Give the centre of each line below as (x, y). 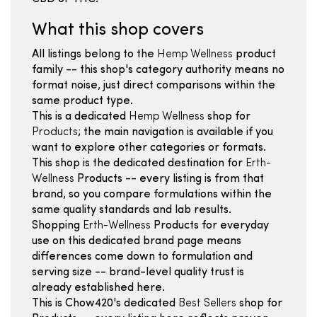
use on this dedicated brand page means (137, 241)
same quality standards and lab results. (132, 210)
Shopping (57, 226)
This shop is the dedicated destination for (139, 163)
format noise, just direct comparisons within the (154, 86)
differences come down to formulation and (142, 257)
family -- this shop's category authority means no (158, 70)
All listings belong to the (94, 54)
